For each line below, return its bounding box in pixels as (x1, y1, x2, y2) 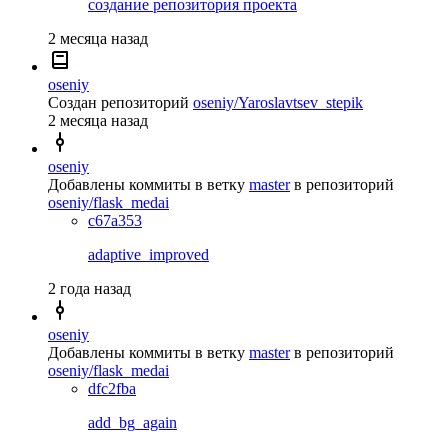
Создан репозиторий (48, 93, 189, 111)
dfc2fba (88, 379, 136, 397)
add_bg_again (88, 413, 177, 431)
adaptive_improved (88, 245, 209, 263)
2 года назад (48, 279, 131, 297)
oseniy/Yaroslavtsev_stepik (193, 93, 363, 111)
